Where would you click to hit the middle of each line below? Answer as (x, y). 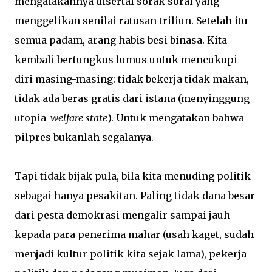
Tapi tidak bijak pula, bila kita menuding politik (133, 176)
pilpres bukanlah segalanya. (84, 137)
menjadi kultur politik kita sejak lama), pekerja (131, 254)
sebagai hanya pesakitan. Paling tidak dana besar (135, 195)
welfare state (79, 118)
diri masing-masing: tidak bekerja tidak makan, (132, 79)
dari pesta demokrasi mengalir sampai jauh (122, 215)
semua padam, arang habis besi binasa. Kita (121, 40)
